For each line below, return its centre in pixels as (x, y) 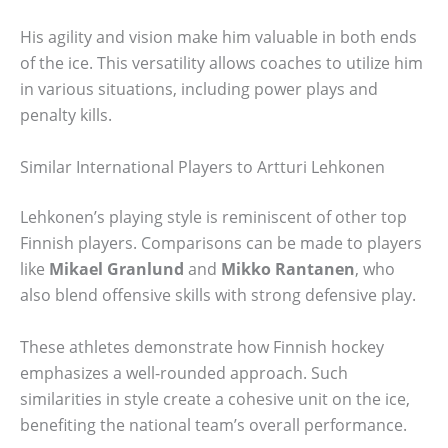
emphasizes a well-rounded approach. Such (184, 372)
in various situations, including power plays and (199, 89)
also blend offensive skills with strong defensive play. (218, 294)
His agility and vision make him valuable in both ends (218, 37)
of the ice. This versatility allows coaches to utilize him (221, 63)
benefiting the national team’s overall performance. (213, 424)
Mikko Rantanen (288, 268)
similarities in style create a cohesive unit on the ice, (215, 398)
